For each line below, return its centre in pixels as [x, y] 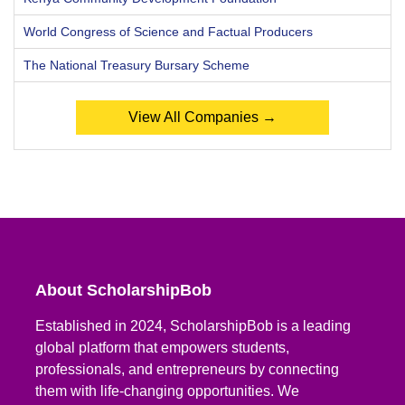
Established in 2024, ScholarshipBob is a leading [193, 325]
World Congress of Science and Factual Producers [168, 31]
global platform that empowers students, [163, 347]
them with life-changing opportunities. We [168, 391]
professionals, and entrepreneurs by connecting [188, 369]
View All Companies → [202, 117]
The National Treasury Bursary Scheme [137, 65]
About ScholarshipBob [124, 290]
